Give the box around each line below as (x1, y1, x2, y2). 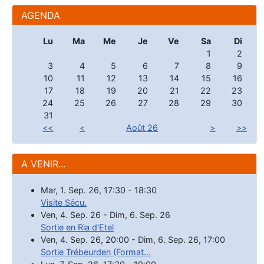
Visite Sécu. (41, 197, 87, 207)
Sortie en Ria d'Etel (41, 222, 114, 232)
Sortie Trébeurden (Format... (41, 246, 151, 257)
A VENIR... (21, 158, 65, 170)
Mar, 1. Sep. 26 (41, 184, 99, 195)
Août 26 (126, 123, 159, 133)
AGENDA (21, 9, 60, 21)
